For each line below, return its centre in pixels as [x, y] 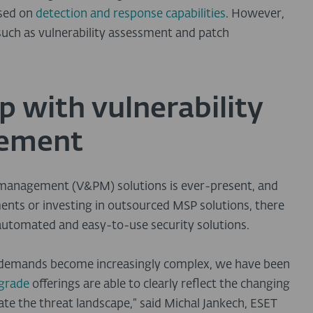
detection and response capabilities [131, 15]
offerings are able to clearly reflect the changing [160, 285]
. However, [255, 15]
